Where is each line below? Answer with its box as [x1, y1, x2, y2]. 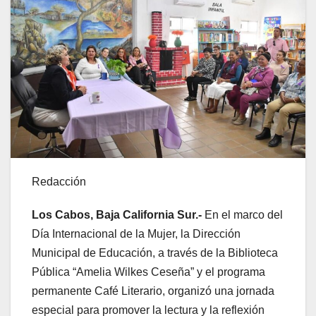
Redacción [32, 175, 86, 188]
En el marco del [205, 208, 283, 221]
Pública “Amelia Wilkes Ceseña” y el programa [32, 265, 265, 278]
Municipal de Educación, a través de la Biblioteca [32, 246, 278, 259]
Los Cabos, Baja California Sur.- [32, 208, 205, 221]
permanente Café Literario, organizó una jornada [32, 284, 274, 297]
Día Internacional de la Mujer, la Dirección [32, 227, 241, 240]
